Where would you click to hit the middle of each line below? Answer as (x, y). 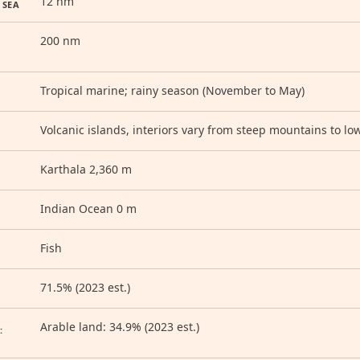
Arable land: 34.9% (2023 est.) (120, 327)
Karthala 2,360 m (86, 169)
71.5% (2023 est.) (85, 287)
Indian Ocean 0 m (88, 209)
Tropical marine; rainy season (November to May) (172, 90)
